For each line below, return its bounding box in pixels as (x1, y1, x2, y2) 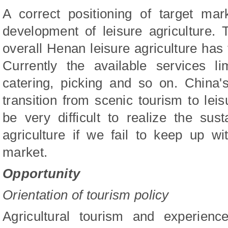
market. (3, 144, 48, 160)
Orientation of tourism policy (3, 187, 169, 203)
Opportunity (3, 165, 80, 181)
